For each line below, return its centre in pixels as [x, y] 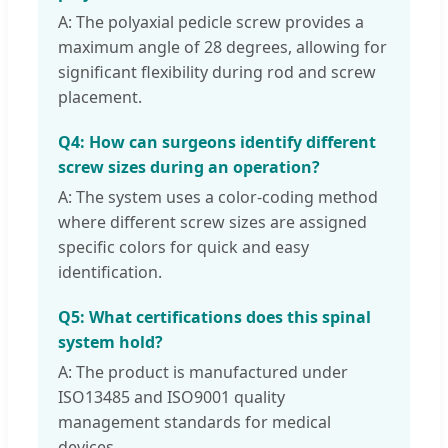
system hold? [110, 342]
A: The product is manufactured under [203, 372]
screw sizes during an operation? [189, 167]
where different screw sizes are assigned [212, 222]
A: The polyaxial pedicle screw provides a [211, 22]
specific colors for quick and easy [183, 247]
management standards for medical [194, 422]
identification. [110, 272]
